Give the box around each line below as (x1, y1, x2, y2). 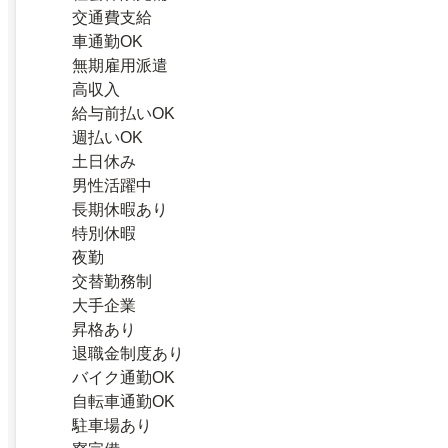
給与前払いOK (72, 104, 175, 122)
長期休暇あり (72, 200, 168, 218)
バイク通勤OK (72, 368, 175, 386)
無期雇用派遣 (72, 56, 168, 74)
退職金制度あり (72, 344, 184, 362)
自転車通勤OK (72, 392, 175, 410)
